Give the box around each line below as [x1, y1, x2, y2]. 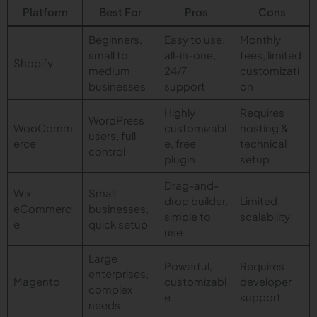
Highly [163, 105, 195, 119]
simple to [163, 209, 211, 223]
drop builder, [163, 194, 228, 207]
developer [239, 275, 292, 288]
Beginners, [88, 33, 142, 46]
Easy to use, [163, 33, 225, 46]
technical [239, 137, 287, 150]
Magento [13, 275, 60, 288]
